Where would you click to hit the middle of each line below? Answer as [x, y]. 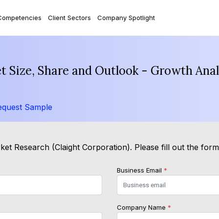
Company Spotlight [126, 17]
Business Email [140, 170]
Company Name [142, 208]
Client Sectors [69, 17]
